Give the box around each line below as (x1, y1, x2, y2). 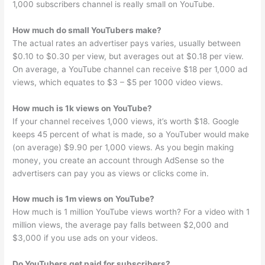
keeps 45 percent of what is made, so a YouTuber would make (12, 129, 250, 139)
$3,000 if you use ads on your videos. (12, 233, 159, 243)
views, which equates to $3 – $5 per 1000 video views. (12, 77, 224, 87)
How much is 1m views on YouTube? (12, 194, 155, 204)
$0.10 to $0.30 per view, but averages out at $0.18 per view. (12, 51, 244, 61)
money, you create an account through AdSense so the (12, 155, 225, 165)
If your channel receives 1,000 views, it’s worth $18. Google (12, 116, 240, 126)
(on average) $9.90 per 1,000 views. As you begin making (12, 142, 234, 152)
